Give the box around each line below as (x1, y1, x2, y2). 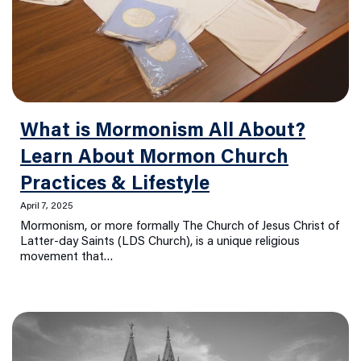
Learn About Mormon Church (20, 148, 288, 168)
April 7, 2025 (20, 201, 73, 212)
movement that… (20, 251, 114, 264)
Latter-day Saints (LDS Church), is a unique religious (20, 236, 300, 249)
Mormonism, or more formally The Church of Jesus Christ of (20, 221, 339, 234)
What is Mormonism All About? (20, 122, 305, 142)
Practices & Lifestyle (20, 175, 210, 195)
